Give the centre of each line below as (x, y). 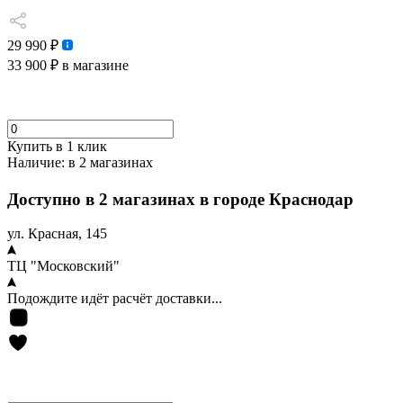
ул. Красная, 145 (57, 234)
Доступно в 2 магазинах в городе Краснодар (183, 199)
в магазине (94, 65)
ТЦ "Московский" (63, 266)
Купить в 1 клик (57, 146)
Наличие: (36, 162)
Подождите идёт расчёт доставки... (115, 299)
